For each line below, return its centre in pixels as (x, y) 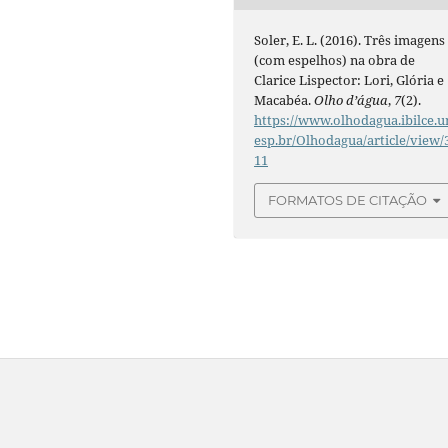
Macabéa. (284, 100)
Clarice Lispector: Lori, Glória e (349, 80)
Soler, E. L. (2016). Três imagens (350, 40)
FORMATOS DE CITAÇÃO (348, 200)
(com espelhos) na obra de (335, 60)
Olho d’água (351, 100)
